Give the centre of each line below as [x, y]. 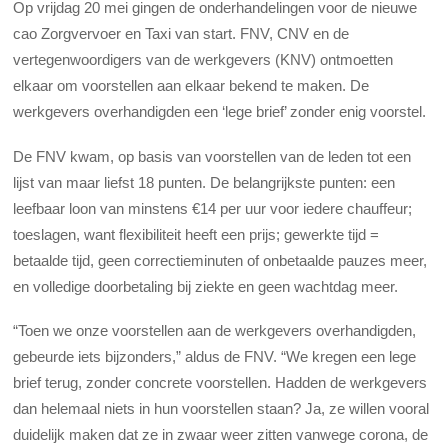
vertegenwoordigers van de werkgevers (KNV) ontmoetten [203, 60]
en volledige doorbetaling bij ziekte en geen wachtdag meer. [206, 286]
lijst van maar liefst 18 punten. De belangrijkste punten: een [204, 182]
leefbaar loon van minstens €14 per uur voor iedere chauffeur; [213, 208]
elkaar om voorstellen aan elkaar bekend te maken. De [191, 86]
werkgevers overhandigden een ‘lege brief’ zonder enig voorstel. [220, 112]
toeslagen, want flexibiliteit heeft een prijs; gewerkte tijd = [196, 234]
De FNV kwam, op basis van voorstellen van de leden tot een [212, 156]
